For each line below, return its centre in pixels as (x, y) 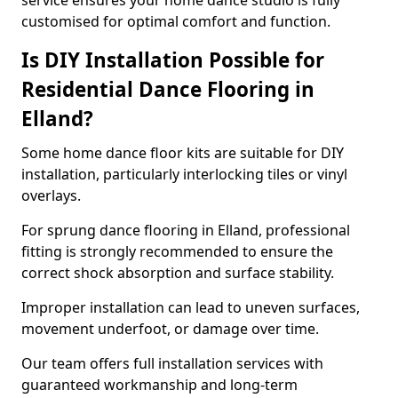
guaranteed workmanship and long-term (159, 385)
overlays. (51, 195)
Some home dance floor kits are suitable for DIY (183, 153)
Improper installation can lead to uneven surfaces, (191, 307)
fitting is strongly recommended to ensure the (177, 251)
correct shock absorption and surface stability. (178, 273)
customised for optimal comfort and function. (176, 21)
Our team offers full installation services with (172, 363)
